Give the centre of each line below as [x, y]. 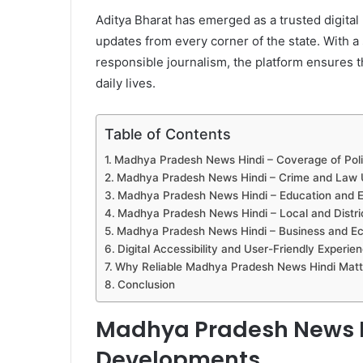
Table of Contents [168, 135]
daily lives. [126, 83]
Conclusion [146, 285]
